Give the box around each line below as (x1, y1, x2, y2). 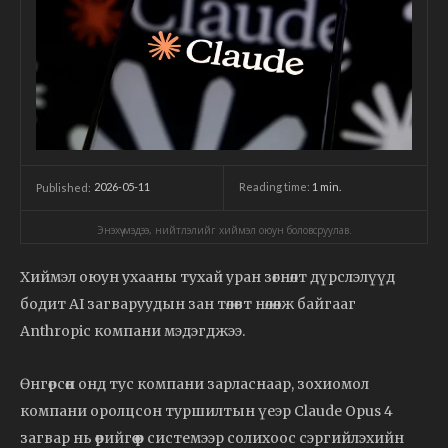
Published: (36, 180, 91, 194)
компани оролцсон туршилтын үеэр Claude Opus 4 (20, 401, 393, 420)
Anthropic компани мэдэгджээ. (20, 321, 245, 340)
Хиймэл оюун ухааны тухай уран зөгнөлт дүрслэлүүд (20, 267, 395, 286)
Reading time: (239, 180, 312, 194)
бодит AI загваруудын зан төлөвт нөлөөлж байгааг (20, 294, 356, 313)
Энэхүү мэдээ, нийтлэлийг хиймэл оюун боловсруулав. (96, 222, 352, 237)
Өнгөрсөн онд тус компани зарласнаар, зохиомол (20, 374, 369, 393)
